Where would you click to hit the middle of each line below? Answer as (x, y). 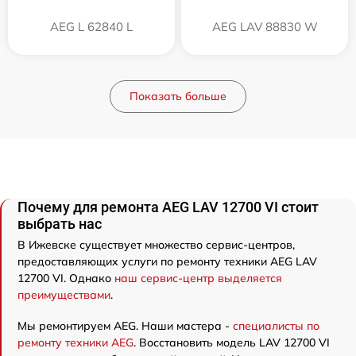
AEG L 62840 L (91, 26)
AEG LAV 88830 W (265, 26)
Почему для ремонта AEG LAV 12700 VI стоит (168, 207)
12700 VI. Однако (66, 278)
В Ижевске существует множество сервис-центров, (156, 244)
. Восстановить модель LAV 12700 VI (232, 342)
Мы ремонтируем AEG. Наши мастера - (125, 325)
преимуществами (64, 294)
